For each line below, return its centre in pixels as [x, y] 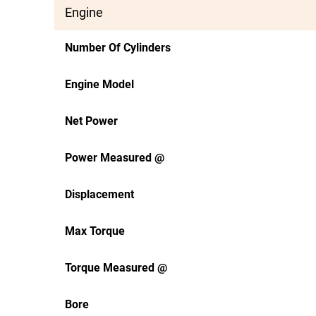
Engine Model [99, 84]
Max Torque [95, 231]
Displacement [99, 194]
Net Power [91, 121]
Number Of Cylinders [118, 48]
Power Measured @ [115, 158]
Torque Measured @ [116, 268]
